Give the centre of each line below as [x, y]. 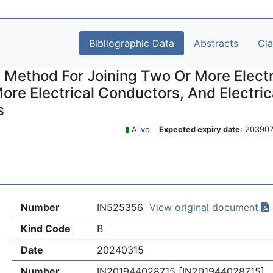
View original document [205, 207]
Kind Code [45, 229]
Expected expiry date [200, 129]
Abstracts [216, 43]
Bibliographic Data [132, 43]
